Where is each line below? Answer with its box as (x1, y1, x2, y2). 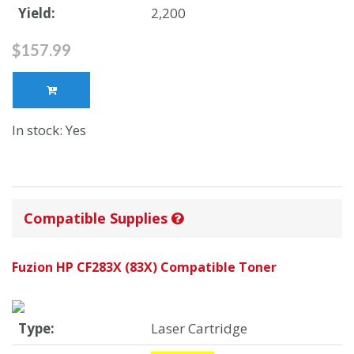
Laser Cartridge (151, 319, 247, 338)
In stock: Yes (12, 121, 86, 140)
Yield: (18, 4, 55, 23)
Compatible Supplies (24, 209, 171, 228)
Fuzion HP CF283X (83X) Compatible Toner (12, 258, 277, 277)
